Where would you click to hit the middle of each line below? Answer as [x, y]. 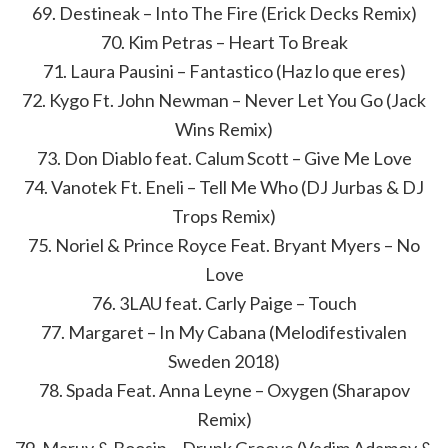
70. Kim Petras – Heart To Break [224, 42]
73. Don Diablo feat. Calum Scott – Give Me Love [224, 158]
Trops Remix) [224, 216]
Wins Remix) [224, 129]
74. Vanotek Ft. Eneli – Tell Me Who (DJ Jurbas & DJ [224, 187]
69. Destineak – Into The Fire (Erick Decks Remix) [224, 13]
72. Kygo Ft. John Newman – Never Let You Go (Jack [224, 100]
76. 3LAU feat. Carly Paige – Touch [224, 303]
